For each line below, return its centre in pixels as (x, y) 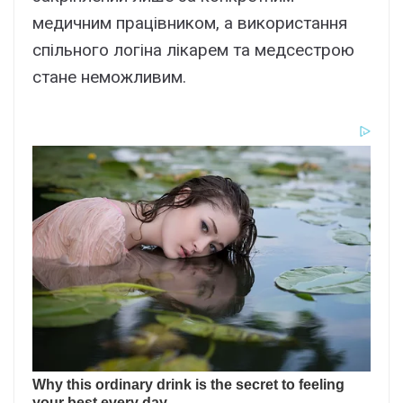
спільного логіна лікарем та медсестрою (193, 50)
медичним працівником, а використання (190, 23)
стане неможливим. (109, 77)
